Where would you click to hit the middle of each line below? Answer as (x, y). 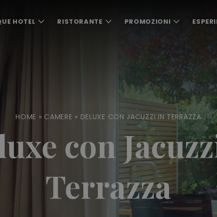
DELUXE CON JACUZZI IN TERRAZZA (141, 117)
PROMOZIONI (147, 21)
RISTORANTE (80, 21)
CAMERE (58, 117)
